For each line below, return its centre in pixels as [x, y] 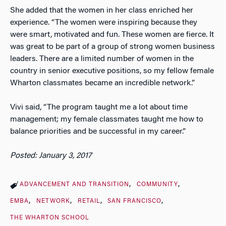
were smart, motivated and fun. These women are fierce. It [112, 35]
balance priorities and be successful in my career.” [98, 131]
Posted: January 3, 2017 [51, 156]
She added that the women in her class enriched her [102, 10]
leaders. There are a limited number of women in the [102, 59]
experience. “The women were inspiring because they [104, 22]
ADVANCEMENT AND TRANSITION [74, 184]
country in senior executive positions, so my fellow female [112, 71]
